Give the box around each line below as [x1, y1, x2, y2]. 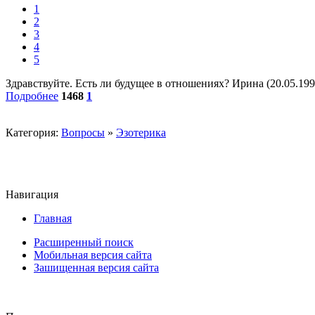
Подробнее [6, 90, 58, 103]
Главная [34, 212, 72, 225]
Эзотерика [116, 127, 166, 139]
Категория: [6, 127, 61, 139]
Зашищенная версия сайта [34, 262, 159, 274]
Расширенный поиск [34, 236, 134, 249]
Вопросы [61, 127, 105, 139]
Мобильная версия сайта [34, 249, 152, 262]
